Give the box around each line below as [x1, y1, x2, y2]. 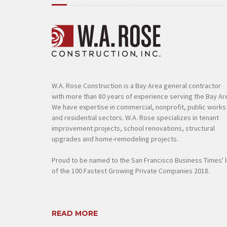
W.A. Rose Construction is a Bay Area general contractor [52, 81, 221, 90]
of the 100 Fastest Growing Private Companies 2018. [52, 166, 210, 175]
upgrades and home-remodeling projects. [52, 134, 178, 143]
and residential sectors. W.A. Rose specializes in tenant [52, 112, 219, 122]
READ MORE [52, 208, 98, 218]
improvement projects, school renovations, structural [52, 123, 215, 133]
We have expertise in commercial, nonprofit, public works [52, 102, 226, 111]
